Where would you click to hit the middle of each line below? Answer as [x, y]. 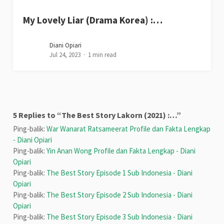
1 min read [102, 55]
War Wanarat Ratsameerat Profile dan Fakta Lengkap [129, 129]
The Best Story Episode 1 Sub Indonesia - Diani [120, 173]
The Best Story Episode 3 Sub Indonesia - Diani [120, 217]
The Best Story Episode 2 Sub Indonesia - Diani [120, 195]
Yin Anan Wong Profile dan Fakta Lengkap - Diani [121, 151]
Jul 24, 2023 [65, 55]
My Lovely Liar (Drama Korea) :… [93, 20]
